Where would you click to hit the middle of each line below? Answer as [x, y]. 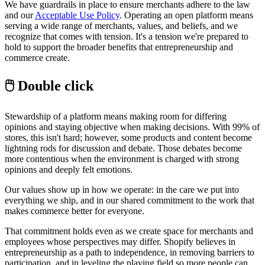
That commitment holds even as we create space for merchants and [129, 231]
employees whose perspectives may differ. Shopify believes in [120, 241]
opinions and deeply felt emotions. [69, 169]
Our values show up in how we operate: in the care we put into [122, 189]
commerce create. [37, 57]
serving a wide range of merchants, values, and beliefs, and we [121, 25]
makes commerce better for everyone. [75, 211]
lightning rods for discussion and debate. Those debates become [123, 148]
